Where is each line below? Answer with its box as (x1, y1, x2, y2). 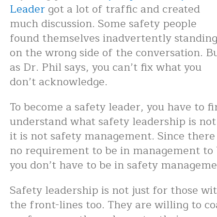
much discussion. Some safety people (10, 15, 197, 32)
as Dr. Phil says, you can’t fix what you (10, 59, 201, 76)
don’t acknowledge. (10, 73, 108, 91)
